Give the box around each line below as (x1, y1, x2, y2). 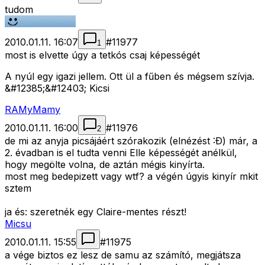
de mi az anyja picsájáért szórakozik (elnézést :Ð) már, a (5, 135, 257, 147)
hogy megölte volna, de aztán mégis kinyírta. (5, 159, 205, 171)
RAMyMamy (5, 104, 60, 116)
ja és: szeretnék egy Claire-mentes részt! (5, 206, 186, 218)
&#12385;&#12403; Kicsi (5, 82, 109, 95)
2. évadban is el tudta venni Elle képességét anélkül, (5, 147, 237, 159)
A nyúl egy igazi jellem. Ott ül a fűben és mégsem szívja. (5, 70, 254, 83)
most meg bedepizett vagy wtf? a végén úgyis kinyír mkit (5, 170, 258, 183)
